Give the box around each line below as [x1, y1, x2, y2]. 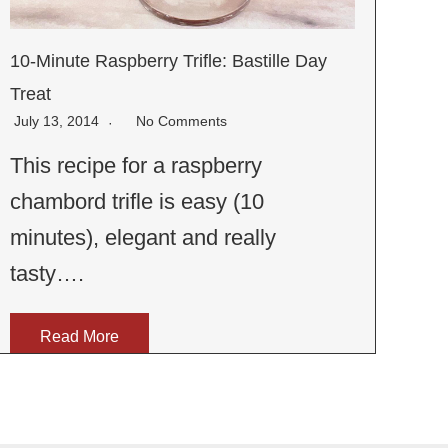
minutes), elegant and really [10, 225, 277, 251]
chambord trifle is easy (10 [10, 189, 265, 215]
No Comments [136, 113, 228, 130]
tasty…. [10, 261, 85, 287]
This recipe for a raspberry [10, 153, 263, 179]
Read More [40, 328, 120, 346]
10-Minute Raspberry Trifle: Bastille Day [10, 51, 328, 72]
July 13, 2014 [14, 113, 104, 130]
